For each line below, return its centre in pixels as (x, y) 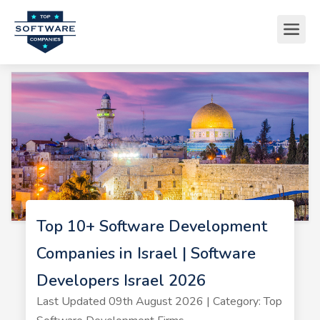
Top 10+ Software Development (151, 226)
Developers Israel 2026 (121, 281)
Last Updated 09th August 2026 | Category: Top (159, 301)
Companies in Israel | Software (146, 254)
